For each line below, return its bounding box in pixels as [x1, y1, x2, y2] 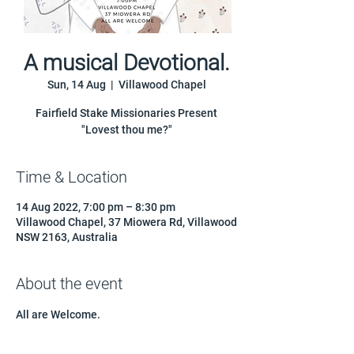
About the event [16, 274, 122, 293]
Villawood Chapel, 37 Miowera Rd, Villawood [16, 216, 237, 228]
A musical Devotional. [23, 50, 230, 76]
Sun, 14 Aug [47, 78, 106, 91]
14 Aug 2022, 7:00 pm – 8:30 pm [16, 201, 175, 213]
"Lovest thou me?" [81, 123, 172, 136]
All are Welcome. [16, 308, 100, 321]
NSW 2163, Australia [16, 231, 118, 243]
